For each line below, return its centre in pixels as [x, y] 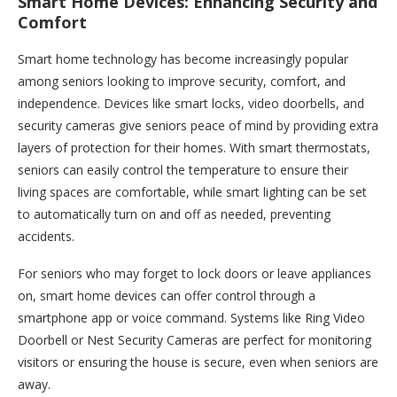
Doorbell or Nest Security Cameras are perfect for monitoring [195, 340]
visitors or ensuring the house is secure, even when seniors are [198, 362]
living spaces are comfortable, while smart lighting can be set [192, 192]
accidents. [46, 237]
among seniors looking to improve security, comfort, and [182, 82]
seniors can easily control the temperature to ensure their [183, 170]
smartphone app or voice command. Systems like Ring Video [191, 318]
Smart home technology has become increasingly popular [183, 59]
